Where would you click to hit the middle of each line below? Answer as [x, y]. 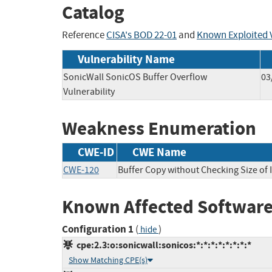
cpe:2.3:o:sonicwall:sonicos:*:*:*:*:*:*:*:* [162, 245]
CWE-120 [81, 170]
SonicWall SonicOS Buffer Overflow [135, 77]
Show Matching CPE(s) [108, 260]
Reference [84, 35]
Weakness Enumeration [159, 128]
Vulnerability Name [126, 59]
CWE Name [159, 152]
